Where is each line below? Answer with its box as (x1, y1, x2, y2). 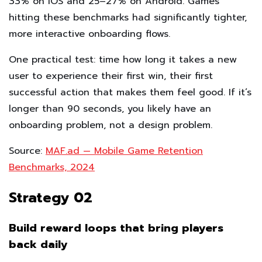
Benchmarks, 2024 (9, 160, 95, 175)
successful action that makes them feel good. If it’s (9, 85, 251, 100)
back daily (9, 236, 68, 253)
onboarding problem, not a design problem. (9, 118, 212, 133)
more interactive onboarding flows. (9, 27, 170, 42)
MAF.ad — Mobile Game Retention (46, 144, 203, 158)
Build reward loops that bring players (9, 220, 223, 237)
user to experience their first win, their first (9, 69, 213, 84)
